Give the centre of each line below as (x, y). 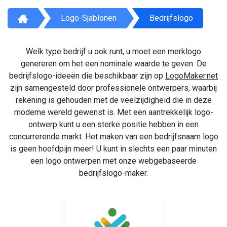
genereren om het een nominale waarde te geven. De (113, 63)
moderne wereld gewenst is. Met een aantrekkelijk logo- (113, 112)
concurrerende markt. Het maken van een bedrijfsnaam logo (113, 136)
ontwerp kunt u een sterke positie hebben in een (113, 124)
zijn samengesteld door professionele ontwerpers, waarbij (113, 88)
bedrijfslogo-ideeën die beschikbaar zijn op (87, 75)
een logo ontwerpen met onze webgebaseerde (113, 161)
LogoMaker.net (192, 75)
